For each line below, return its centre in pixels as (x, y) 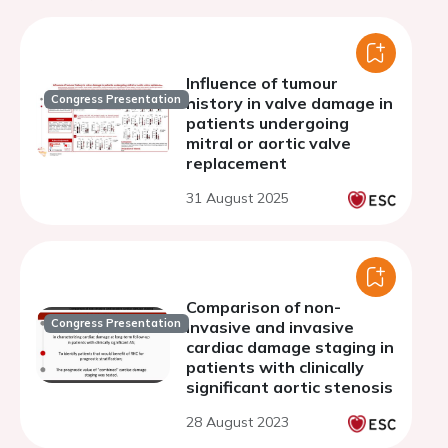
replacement (236, 163)
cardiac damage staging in (290, 347)
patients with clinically (275, 367)
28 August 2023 (237, 422)
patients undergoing (267, 123)
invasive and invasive (270, 327)
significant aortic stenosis (289, 387)
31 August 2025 (237, 198)
